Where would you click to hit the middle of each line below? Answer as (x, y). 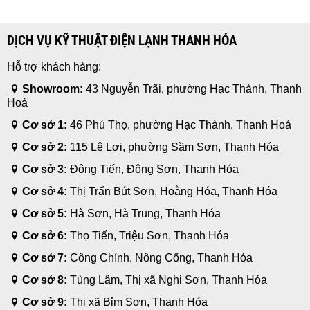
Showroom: (53, 89)
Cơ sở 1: (45, 125)
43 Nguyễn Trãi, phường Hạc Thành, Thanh (193, 89)
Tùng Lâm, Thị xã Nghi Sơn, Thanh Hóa (167, 280)
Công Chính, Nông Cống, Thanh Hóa (160, 257)
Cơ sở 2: (45, 147)
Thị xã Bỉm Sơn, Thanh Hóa (138, 302)
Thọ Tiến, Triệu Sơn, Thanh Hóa (148, 235)
